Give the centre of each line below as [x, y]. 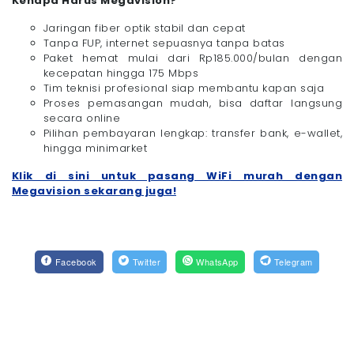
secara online [82, 119]
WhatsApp [217, 262]
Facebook [76, 262]
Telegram [294, 262]
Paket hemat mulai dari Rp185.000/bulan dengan [193, 58]
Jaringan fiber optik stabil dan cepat [145, 28]
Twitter [147, 262]
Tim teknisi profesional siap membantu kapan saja [184, 88]
